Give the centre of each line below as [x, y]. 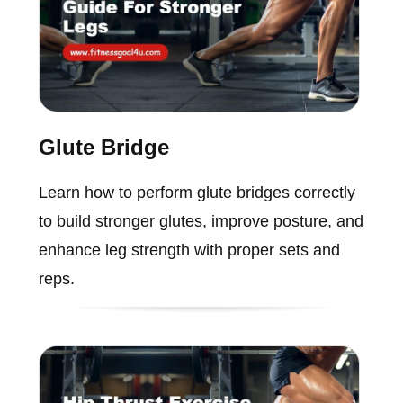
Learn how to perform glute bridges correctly [197, 193]
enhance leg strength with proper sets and [189, 251]
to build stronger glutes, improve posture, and [201, 222]
